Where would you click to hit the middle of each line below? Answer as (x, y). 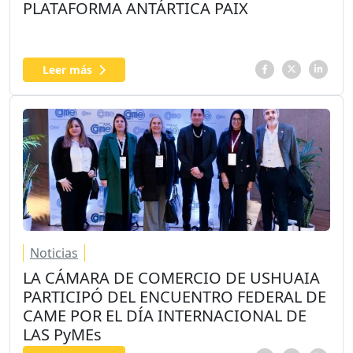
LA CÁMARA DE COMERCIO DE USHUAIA (171, 277)
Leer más (67, 70)
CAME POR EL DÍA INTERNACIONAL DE (165, 315)
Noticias (54, 253)
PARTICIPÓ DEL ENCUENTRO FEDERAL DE (175, 296)
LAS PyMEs (62, 334)
